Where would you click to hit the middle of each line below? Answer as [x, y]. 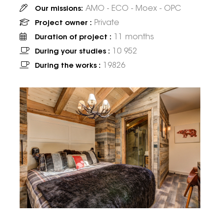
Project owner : [63, 24]
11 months [134, 38]
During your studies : [72, 52]
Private [107, 23]
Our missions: [59, 9]
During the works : [68, 66]
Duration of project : [73, 38]
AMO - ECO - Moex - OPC [133, 9]
